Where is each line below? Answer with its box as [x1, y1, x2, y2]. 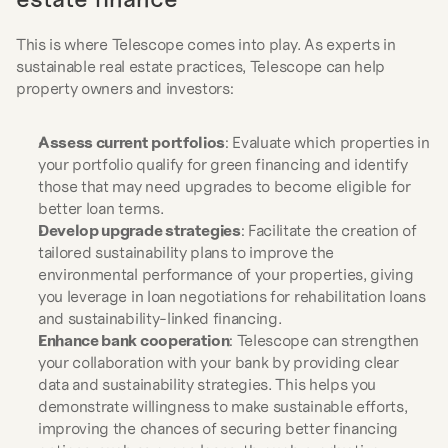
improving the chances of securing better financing [38, 418, 398, 438]
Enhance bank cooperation [38, 330, 230, 350]
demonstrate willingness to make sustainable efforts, [38, 396, 408, 416]
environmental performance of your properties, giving [38, 264, 414, 284]
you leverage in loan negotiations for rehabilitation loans [38, 286, 426, 306]
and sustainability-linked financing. [38, 308, 282, 328]
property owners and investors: [16, 78, 234, 98]
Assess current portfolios [38, 132, 225, 152]
